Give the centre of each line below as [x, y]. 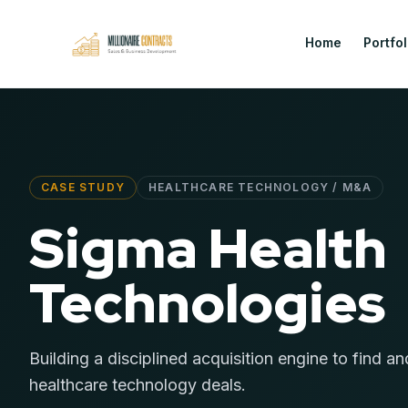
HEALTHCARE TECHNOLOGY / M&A [260, 187]
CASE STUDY [83, 187]
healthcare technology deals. [138, 385]
